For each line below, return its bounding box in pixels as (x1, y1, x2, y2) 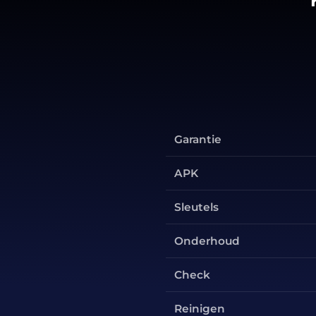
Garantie (174, 132, 222, 146)
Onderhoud (174, 233, 241, 248)
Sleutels (174, 200, 219, 214)
